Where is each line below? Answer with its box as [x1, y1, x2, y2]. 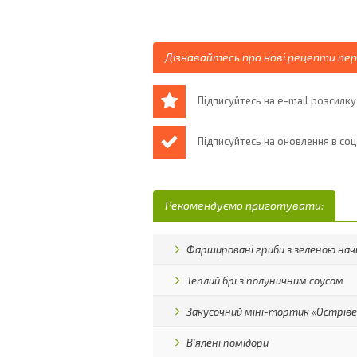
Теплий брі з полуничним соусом [186, 274, 344, 287]
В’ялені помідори [186, 336, 269, 349]
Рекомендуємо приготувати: [165, 198, 324, 212]
